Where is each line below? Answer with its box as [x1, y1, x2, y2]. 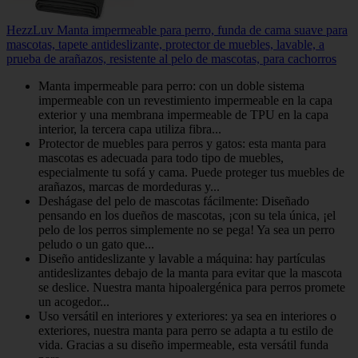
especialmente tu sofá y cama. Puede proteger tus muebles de [38, 165, 344, 179]
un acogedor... [38, 294, 109, 308]
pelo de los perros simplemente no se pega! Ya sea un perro [38, 222, 335, 237]
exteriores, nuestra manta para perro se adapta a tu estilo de [38, 323, 333, 337]
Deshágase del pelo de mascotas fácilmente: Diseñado [38, 193, 309, 208]
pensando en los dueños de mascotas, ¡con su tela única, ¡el [38, 208, 336, 222]
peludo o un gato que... [38, 237, 154, 251]
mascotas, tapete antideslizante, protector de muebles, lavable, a [6, 37, 324, 51]
